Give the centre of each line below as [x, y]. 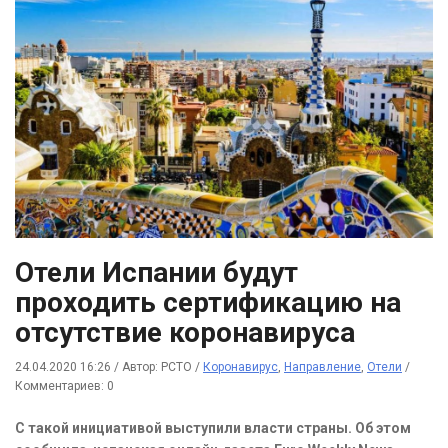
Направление [322, 367]
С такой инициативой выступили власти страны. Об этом [213, 428]
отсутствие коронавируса [185, 333]
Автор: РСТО [158, 367]
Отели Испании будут [156, 273]
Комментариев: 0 [64, 386]
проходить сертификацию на [208, 303]
